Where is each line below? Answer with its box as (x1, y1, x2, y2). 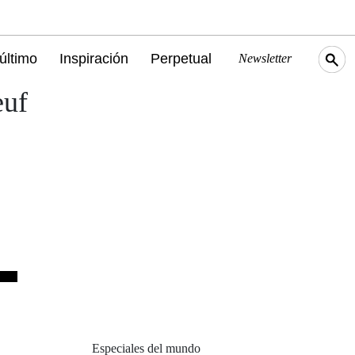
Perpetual (150, 51, 212, 67)
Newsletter (238, 52, 292, 65)
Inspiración (59, 51, 128, 67)
